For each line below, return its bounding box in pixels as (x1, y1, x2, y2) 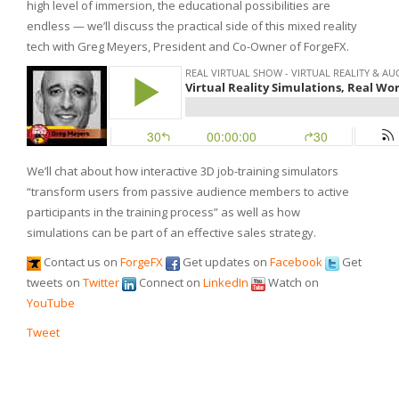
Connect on (136, 274, 203, 290)
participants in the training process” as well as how (27, 204, 300, 220)
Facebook (270, 254, 322, 270)
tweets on (27, 274, 83, 290)
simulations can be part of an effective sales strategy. (27, 224, 316, 240)
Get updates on (180, 254, 270, 270)
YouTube (27, 295, 75, 311)
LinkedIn (203, 274, 248, 290)
